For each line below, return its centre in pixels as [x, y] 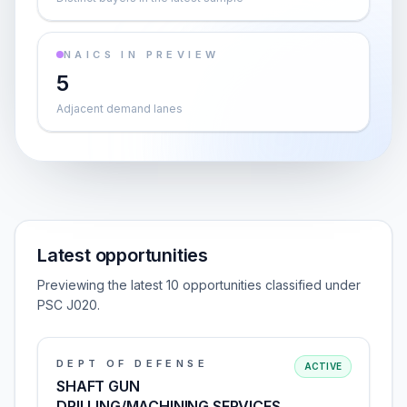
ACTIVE [323, 366]
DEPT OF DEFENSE [132, 363]
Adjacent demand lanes [119, 109]
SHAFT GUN [98, 386]
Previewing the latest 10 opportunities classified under [199, 285]
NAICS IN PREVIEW [142, 55]
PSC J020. [69, 305]
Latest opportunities [123, 255]
